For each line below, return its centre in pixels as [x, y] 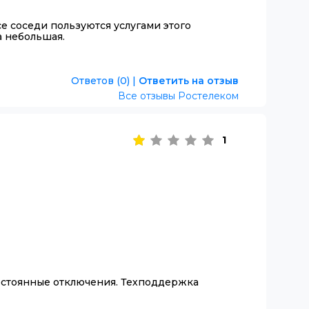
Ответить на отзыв [188, 80]
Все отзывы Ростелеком [178, 96]
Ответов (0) [100, 80]
